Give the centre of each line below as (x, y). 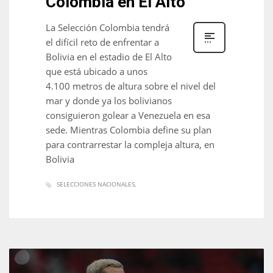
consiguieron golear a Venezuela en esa (128, 115)
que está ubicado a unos (97, 72)
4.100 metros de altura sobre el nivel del (131, 86)
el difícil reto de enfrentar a (102, 42)
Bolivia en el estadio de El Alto (109, 57)
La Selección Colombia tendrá (108, 28)
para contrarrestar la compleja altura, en (130, 145)
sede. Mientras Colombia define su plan (129, 130)
